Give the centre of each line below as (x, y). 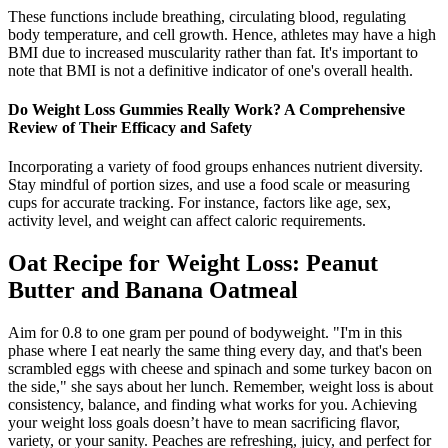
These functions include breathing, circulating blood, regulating (207, 16)
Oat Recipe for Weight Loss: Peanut (193, 263)
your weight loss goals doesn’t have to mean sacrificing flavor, (204, 422)
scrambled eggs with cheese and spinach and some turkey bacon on (220, 368)
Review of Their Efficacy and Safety (130, 127)
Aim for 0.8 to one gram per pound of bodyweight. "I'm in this (205, 332)
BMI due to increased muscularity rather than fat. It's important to (213, 52)
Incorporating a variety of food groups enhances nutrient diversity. (215, 167)
